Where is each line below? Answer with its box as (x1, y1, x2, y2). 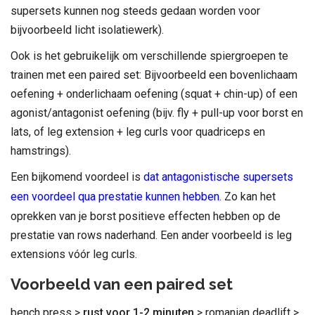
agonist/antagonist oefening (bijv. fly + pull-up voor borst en (11, 105, 303, 120)
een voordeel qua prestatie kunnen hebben (11, 189, 219, 203)
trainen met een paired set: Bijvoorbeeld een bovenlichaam (11, 67, 297, 82)
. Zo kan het (219, 189, 276, 203)
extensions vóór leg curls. (11, 247, 137, 261)
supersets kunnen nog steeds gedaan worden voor (11, 4, 260, 18)
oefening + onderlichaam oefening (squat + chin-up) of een (11, 86, 297, 101)
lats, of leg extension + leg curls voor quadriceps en (11, 124, 265, 139)
